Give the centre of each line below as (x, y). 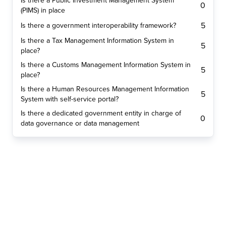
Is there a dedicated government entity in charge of (101, 114)
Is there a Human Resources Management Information (105, 89)
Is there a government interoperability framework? (98, 26)
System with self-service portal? (70, 99)
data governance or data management (80, 124)
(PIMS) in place (43, 11)
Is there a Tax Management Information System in (97, 41)
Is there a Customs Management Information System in (106, 65)
